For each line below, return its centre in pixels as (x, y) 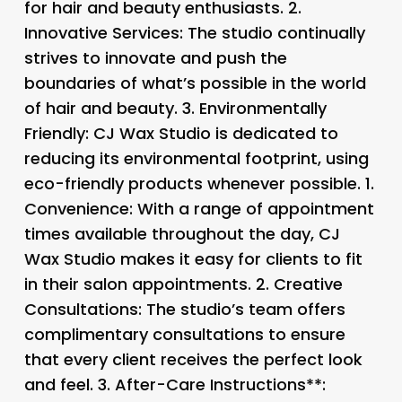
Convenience (76, 208)
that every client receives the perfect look (193, 359)
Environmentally (262, 108)
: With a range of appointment (251, 208)
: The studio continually (272, 32)
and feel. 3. (69, 384)
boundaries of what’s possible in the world (195, 83)
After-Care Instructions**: (220, 384)
